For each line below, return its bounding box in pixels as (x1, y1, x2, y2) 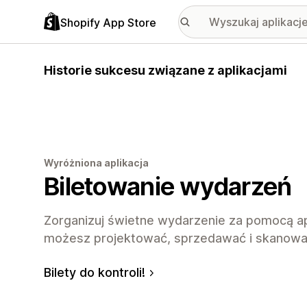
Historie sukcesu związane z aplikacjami (44, 63, 287, 77)
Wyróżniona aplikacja (44, 156, 149, 169)
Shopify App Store (60, 15, 156, 29)
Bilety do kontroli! (44, 265, 145, 280)
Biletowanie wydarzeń (44, 171, 292, 201)
